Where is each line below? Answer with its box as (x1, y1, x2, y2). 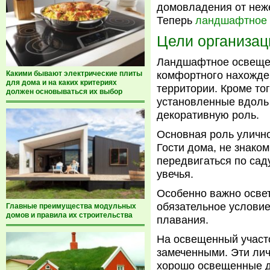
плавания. (157, 214, 209, 226)
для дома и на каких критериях (6, 78, 117, 87)
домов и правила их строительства (6, 211, 133, 219)
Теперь (157, 14, 195, 27)
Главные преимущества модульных (6, 202, 136, 210)
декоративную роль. (157, 109, 259, 121)
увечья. (157, 168, 193, 180)
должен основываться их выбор (6, 87, 122, 96)
